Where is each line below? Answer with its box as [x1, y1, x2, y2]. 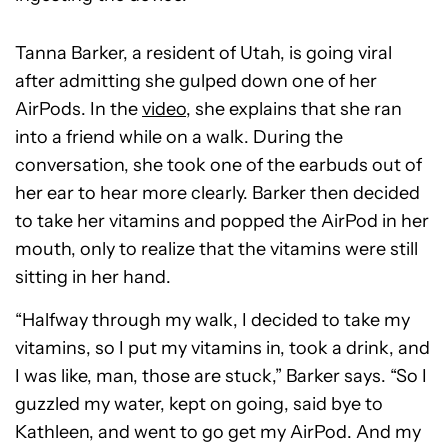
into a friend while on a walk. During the [15, 126, 343, 148]
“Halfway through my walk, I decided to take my [15, 309, 410, 331]
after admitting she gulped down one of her [15, 70, 377, 92]
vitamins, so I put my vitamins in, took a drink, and [15, 337, 430, 359]
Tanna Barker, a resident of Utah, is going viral [15, 42, 392, 64]
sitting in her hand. [15, 266, 171, 288]
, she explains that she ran [186, 98, 402, 120]
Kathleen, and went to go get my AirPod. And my [15, 421, 421, 443]
